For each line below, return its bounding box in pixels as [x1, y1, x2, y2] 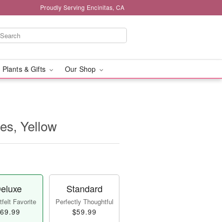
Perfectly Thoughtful [55, 197, 113, 206]
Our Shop [64, 64, 98, 74]
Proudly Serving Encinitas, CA [40, 3, 124, 11]
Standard [66, 182, 103, 195]
